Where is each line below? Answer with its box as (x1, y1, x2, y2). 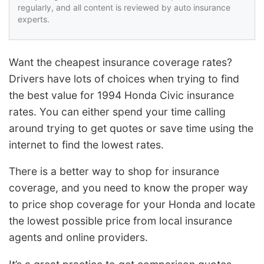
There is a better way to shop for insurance (9, 165, 219, 178)
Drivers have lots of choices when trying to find (9, 72, 239, 85)
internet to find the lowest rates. (9, 138, 164, 151)
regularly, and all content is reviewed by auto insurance (18, 2, 230, 12)
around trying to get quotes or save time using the (9, 121, 253, 134)
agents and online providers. (9, 231, 148, 244)
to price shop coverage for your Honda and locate (9, 198, 255, 211)
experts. (18, 14, 49, 24)
